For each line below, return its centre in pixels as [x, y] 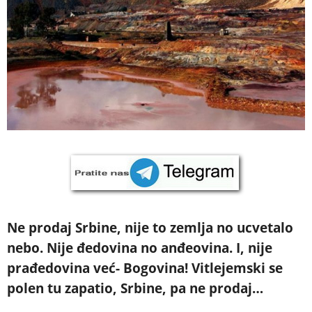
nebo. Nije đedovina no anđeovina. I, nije [140, 248]
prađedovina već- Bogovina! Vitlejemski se [145, 268]
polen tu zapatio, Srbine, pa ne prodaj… [135, 289]
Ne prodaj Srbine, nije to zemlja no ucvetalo [150, 228]
